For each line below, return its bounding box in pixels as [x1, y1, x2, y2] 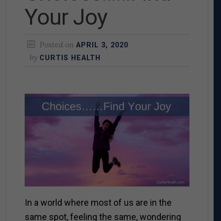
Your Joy [24, 3, 107, 30]
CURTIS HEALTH [39, 53, 101, 62]
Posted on [37, 39, 76, 49]
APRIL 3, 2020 [75, 40, 128, 49]
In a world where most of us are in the [24, 197, 172, 208]
